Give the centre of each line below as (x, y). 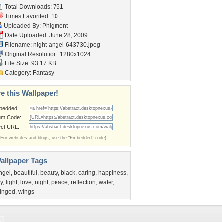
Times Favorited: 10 (31, 16)
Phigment (55, 26)
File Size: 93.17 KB (30, 63)
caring (87, 173)
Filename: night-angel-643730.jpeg (52, 45)
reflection (83, 182)
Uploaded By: (22, 26)
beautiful (26, 173)
